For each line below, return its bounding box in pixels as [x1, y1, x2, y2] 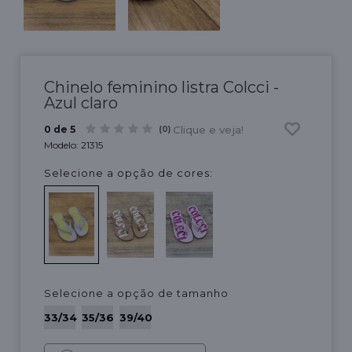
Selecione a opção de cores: [44, 166, 213, 179]
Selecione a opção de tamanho [44, 287, 229, 300]
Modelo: [44, 138, 81, 151]
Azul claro [44, 93, 118, 112]
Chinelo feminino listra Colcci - [44, 77, 279, 97]
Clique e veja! [173, 123, 244, 136]
